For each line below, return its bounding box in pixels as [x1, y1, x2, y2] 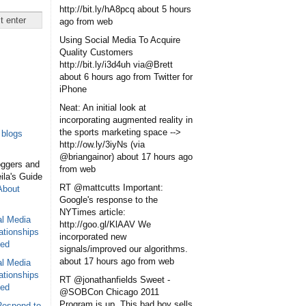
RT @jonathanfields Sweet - [59, 274, 170, 285]
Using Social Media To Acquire [59, 34, 180, 45]
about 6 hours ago [59, 71, 130, 82]
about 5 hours [137, 3, 191, 14]
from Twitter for [133, 71, 193, 82]
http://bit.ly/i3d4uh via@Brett [59, 59, 173, 70]
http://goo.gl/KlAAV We [59, 219, 151, 229]
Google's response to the [59, 194, 158, 205]
